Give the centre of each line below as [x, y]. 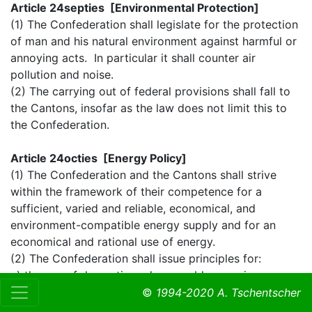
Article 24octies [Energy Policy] [99, 158]
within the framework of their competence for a [136, 191]
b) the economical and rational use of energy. [130, 291]
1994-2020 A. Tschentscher [228, 292]
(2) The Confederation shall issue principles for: [136, 258]
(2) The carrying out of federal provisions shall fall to [150, 91]
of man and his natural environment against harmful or [154, 41]
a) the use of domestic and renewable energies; [136, 275]
